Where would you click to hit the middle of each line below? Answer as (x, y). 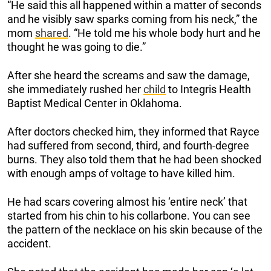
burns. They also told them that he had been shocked (134, 159)
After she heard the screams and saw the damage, (129, 75)
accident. (29, 243)
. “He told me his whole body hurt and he (165, 33)
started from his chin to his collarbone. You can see (129, 215)
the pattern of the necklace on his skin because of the (135, 229)
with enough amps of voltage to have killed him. (121, 173)
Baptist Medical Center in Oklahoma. (95, 103)
